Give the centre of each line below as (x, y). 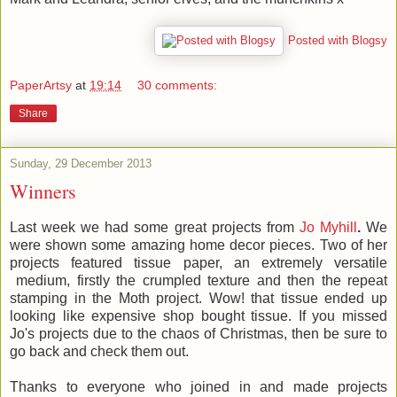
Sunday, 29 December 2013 (81, 163)
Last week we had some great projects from (152, 227)
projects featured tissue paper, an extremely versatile (198, 262)
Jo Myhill (325, 227)
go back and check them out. (101, 351)
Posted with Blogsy (338, 40)
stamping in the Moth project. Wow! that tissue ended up (198, 298)
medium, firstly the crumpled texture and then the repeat (198, 280)
